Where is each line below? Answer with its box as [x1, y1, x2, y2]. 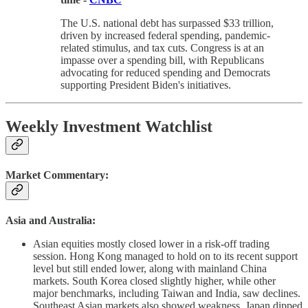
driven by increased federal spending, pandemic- [60, 29, 270, 41]
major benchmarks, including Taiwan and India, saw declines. [33, 287, 300, 300]
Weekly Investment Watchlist [5, 117, 212, 135]
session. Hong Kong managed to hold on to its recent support [33, 250, 298, 263]
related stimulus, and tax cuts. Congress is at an [60, 41, 264, 54]
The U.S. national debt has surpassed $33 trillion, [60, 16, 274, 29]
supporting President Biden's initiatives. [60, 78, 231, 91]
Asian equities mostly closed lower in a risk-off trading [33, 238, 269, 250]
